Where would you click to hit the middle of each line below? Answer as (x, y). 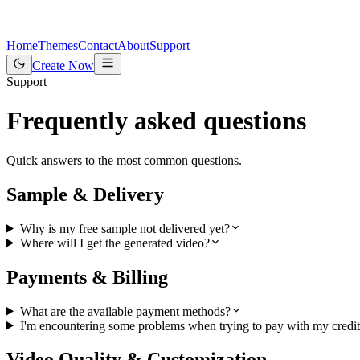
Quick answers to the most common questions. (124, 160)
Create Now (63, 65)
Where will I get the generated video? (115, 243)
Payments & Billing (87, 277)
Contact (98, 45)
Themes (58, 45)
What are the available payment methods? (125, 311)
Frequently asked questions (156, 121)
